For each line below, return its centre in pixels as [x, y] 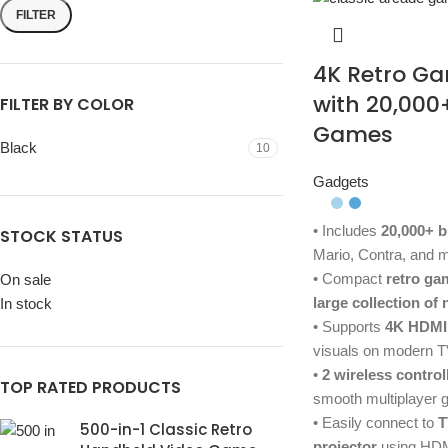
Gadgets [340, 182]
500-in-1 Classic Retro [166, 429]
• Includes [346, 231]
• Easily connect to [375, 423]
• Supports [348, 327]
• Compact [349, 279]
